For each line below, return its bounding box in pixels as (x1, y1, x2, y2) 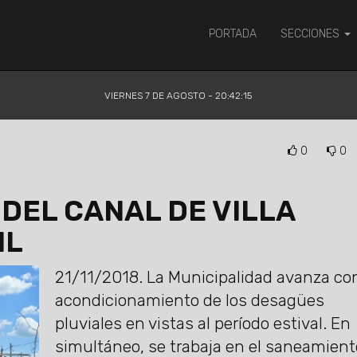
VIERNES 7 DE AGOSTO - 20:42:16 (104, 90, 253, 101)
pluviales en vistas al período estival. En (54, 313, 351, 333)
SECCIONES (280, 27, 343, 41)
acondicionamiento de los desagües (54, 290, 324, 310)
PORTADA (209, 27, 257, 41)
